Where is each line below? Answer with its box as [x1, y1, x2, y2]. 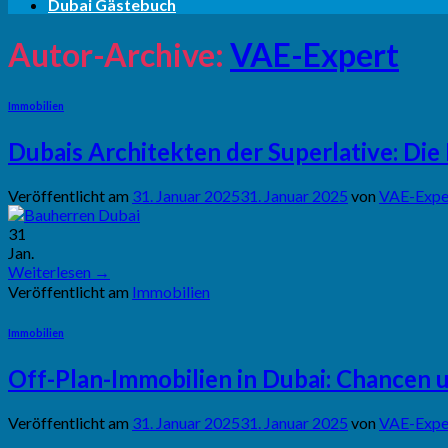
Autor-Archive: [8, 35, 230, 75]
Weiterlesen [8, 262, 94, 282]
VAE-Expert [230, 35, 399, 75]
